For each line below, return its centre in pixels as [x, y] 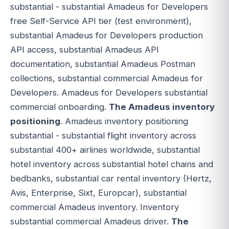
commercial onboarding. [60, 107]
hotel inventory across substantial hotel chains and [112, 164]
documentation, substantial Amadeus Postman [103, 64]
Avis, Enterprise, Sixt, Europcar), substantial [98, 193]
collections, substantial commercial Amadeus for [107, 78]
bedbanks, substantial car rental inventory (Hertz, [111, 179]
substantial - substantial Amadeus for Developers [109, 7]
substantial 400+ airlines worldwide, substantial [105, 150]
